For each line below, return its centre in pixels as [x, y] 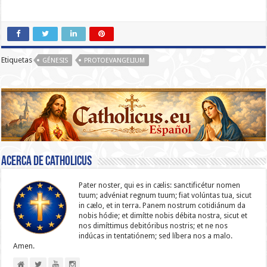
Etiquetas [17, 60]
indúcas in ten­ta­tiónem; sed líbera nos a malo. [156, 236]
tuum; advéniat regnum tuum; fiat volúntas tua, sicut [165, 195]
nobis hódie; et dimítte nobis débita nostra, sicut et [163, 215]
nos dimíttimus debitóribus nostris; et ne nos [153, 226]
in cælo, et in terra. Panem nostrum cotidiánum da [162, 205]
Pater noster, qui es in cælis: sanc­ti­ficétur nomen [160, 185]
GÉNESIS [55, 61]
